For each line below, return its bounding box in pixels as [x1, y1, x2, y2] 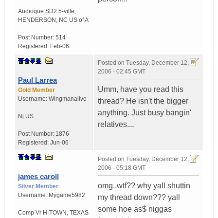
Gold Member [18, 87, 55, 94]
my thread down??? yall [98, 193, 180, 202]
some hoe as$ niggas [98, 205, 172, 214]
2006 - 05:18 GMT [98, 164, 145, 172]
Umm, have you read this [98, 85, 183, 94]
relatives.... [98, 120, 135, 129]
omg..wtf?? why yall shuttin [98, 182, 190, 190]
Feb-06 [50, 43, 69, 50]
